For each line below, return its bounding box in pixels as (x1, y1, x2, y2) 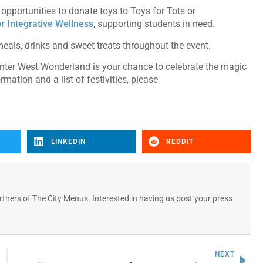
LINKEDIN (50, 137, 86, 146)
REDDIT (166, 137, 194, 146)
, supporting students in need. (93, 18, 220, 30)
